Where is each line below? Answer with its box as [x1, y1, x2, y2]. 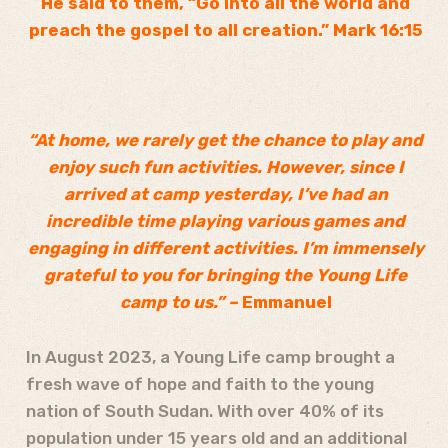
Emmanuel [241, 291, 332, 312]
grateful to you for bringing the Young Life [44, 264, 407, 285]
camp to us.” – [119, 291, 242, 312]
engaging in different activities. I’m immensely [27, 237, 424, 258]
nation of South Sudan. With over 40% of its [26, 400, 384, 421]
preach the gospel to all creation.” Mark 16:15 [28, 19, 423, 40]
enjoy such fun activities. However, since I [47, 156, 404, 177]
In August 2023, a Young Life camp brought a [26, 346, 395, 367]
